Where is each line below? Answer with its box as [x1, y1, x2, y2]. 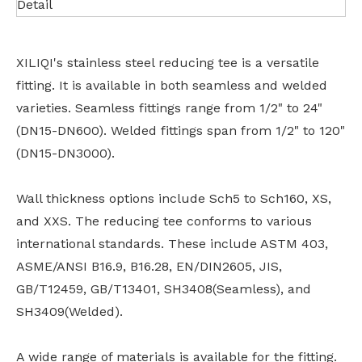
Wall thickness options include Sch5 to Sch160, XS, [16, 191, 331, 207]
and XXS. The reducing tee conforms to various [16, 213, 312, 229]
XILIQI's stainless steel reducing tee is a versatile [16, 55, 319, 71]
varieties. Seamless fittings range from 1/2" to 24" [16, 100, 322, 116]
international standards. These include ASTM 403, [16, 236, 328, 252]
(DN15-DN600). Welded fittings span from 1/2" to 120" [16, 123, 345, 139]
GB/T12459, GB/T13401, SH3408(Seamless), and [16, 281, 311, 297]
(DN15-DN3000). [16, 145, 115, 162]
